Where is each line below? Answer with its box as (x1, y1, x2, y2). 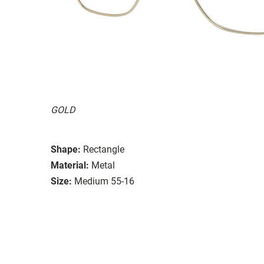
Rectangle (83, 143, 124, 155)
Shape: (51, 143, 81, 155)
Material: (51, 159, 89, 171)
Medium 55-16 (74, 175, 134, 187)
